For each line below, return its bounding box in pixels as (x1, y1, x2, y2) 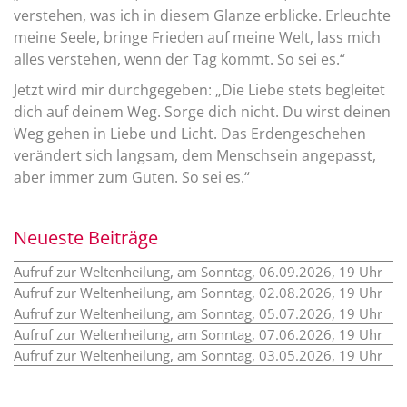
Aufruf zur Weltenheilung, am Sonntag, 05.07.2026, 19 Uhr (14, 304, 382, 323)
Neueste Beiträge (14, 225, 158, 250)
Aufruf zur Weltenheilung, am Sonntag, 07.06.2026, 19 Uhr (14, 325, 382, 343)
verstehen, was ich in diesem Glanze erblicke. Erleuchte (14, 5, 391, 25)
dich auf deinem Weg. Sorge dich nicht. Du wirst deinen (14, 102, 391, 122)
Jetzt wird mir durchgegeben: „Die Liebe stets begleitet (14, 80, 385, 100)
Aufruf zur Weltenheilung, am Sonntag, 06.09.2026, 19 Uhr (14, 263, 382, 281)
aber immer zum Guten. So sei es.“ (14, 167, 250, 187)
